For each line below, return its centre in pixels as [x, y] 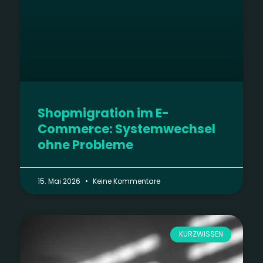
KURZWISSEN [201, 234]
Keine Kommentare [125, 181]
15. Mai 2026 [60, 181]
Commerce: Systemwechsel [126, 129]
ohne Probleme [85, 145]
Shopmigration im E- [103, 113]
